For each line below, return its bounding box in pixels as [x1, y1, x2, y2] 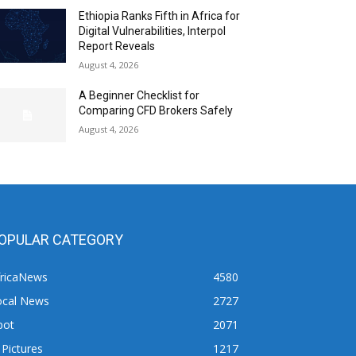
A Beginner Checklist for [79, 89, 200, 102]
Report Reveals [79, 40, 156, 52]
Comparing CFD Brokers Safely [79, 104, 234, 117]
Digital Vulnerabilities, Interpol [79, 25, 226, 37]
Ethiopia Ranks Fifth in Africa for [79, 10, 241, 22]
